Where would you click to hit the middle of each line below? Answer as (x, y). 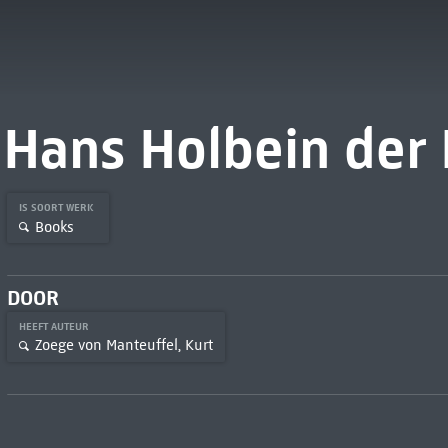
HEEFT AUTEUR (55, 326)
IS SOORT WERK (57, 207)
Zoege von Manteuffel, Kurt (123, 345)
